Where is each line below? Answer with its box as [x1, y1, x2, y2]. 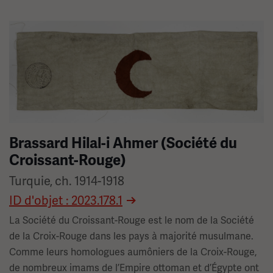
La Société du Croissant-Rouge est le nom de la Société [9, 214, 254, 227]
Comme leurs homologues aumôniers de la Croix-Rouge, [9, 246, 257, 259]
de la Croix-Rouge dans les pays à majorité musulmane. [9, 230, 253, 243]
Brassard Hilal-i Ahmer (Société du [9, 134, 237, 153]
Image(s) [9, 21, 49, 34]
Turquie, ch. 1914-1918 [9, 173, 124, 190]
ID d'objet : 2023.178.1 [9, 193, 122, 209]
